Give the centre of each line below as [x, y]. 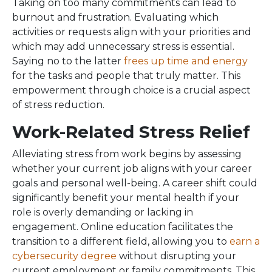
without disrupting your [176, 256]
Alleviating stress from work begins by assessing [127, 154]
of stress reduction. [58, 104]
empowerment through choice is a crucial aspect [131, 90]
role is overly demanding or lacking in [103, 212]
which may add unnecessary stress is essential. [123, 46]
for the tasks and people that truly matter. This [126, 75]
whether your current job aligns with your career [132, 168]
